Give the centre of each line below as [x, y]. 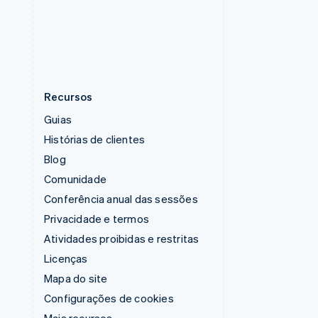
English [94, 28]
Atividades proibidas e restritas [122, 238]
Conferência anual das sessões [121, 199]
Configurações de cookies [109, 298]
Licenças [66, 258]
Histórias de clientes [95, 139]
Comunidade [75, 179]
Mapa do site [76, 278]
